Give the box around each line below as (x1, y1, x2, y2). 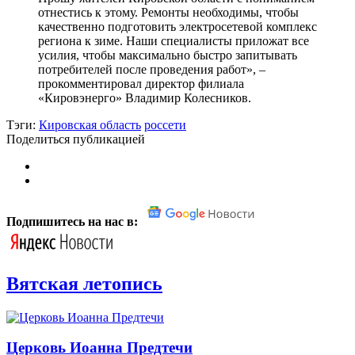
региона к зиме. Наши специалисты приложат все (38, 33, 309, 48)
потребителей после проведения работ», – (38, 62, 265, 76)
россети (144, 117, 186, 132)
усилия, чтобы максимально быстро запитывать (38, 48, 297, 62)
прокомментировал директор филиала (38, 76, 244, 90)
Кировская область (39, 117, 141, 132)
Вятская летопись (6, 273, 162, 294)
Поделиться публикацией (6, 132, 145, 146)
